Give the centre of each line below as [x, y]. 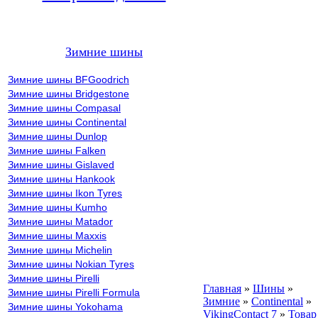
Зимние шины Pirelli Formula [74, 292]
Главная [222, 289]
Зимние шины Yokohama [65, 307]
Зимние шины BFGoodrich [68, 79]
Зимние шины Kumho [57, 207]
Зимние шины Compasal [64, 108]
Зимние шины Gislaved [61, 165]
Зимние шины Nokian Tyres [71, 264]
